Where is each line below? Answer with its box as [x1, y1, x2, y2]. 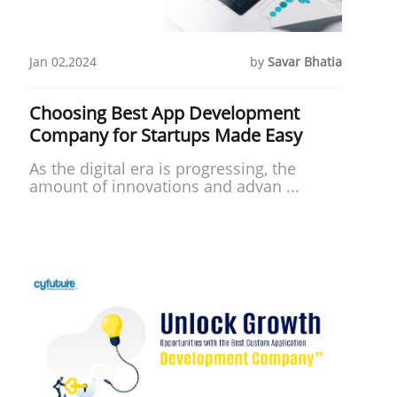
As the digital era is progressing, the [28, 157, 296, 179]
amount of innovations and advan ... [28, 175, 300, 197]
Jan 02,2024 [28, 52, 97, 70]
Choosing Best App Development [28, 100, 300, 125]
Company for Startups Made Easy [28, 122, 302, 147]
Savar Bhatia [267, 52, 342, 70]
